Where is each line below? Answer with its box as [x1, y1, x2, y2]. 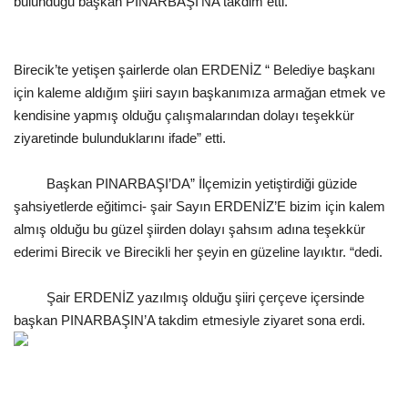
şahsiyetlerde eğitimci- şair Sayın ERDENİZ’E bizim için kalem [14, 199, 385, 214]
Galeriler [14, 208, 68, 229]
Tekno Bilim [14, 68, 90, 89]
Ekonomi [14, 115, 69, 136]
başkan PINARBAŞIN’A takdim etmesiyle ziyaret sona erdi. [14, 312, 365, 328]
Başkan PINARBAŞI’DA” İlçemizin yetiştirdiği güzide [14, 176, 357, 191]
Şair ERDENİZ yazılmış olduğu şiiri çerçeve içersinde [14, 290, 364, 305]
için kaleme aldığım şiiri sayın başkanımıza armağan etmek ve [14, 85, 385, 100]
